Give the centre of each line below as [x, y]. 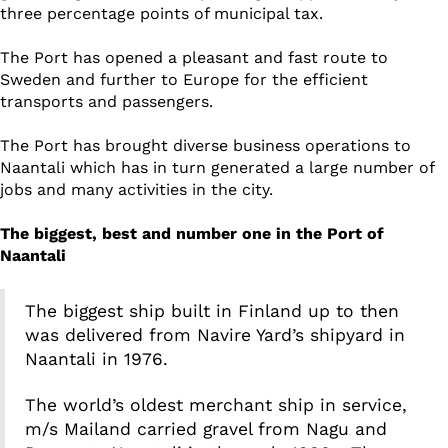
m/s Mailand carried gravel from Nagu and [206, 429]
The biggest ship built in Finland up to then [212, 311]
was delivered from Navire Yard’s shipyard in [215, 335]
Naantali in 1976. [96, 359]
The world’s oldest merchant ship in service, [216, 405]
